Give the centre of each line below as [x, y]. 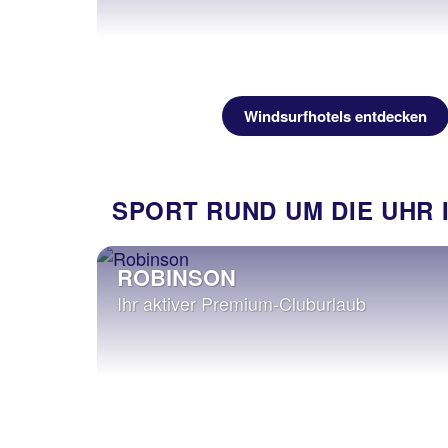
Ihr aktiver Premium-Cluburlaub [241, 303]
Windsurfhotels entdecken [335, 116]
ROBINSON [176, 277]
